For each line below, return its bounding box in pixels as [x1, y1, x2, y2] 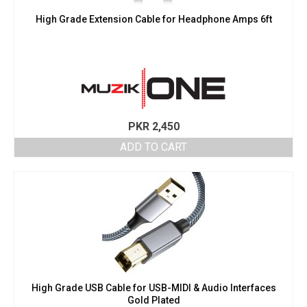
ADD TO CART [120, 140, 187, 154]
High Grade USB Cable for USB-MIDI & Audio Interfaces [31, 282, 276, 294]
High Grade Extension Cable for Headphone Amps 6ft [35, 14, 272, 25]
